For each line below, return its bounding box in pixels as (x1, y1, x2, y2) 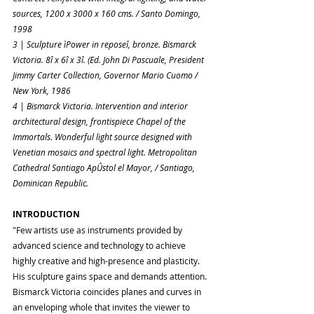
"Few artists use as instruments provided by (13, 224, 184, 236)
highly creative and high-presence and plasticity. (13, 255, 202, 267)
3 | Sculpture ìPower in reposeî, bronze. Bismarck (13, 39, 198, 50)
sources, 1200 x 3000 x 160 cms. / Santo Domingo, (13, 8, 203, 20)
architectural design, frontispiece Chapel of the (13, 116, 188, 128)
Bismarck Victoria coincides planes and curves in (13, 286, 203, 298)
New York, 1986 (13, 85, 71, 97)
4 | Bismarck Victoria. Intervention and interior (13, 100, 190, 112)
